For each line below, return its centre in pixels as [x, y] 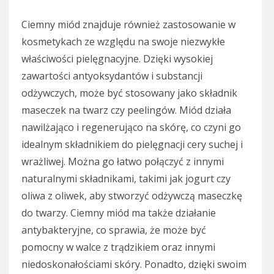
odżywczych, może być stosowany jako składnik [129, 93]
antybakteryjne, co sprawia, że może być [114, 230]
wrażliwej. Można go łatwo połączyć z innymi [123, 161]
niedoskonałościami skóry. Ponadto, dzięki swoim [134, 264]
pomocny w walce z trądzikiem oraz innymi [118, 247]
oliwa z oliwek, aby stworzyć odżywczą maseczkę [132, 195]
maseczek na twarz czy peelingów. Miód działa [126, 110]
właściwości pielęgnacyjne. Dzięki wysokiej [117, 58]
